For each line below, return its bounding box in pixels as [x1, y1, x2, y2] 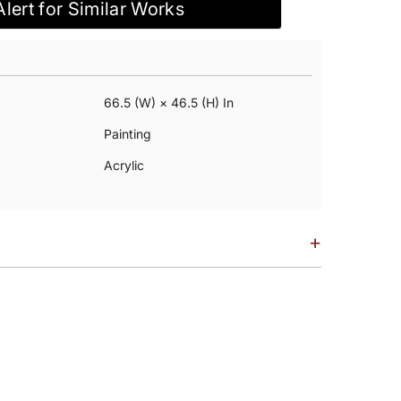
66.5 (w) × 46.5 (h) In [103, 95, 234, 110]
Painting [103, 126, 151, 141]
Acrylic [103, 158, 144, 173]
